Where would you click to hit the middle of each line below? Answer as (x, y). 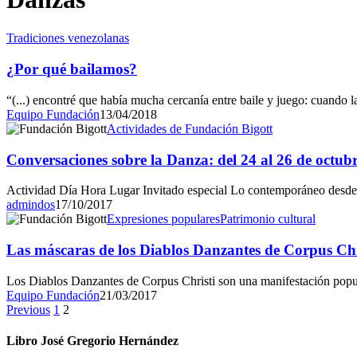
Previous (28, 309)
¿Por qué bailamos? (72, 69)
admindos (31, 205)
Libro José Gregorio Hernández (92, 340)
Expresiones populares (163, 219)
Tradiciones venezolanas (68, 38)
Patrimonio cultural (268, 219)
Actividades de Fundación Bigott (190, 128)
